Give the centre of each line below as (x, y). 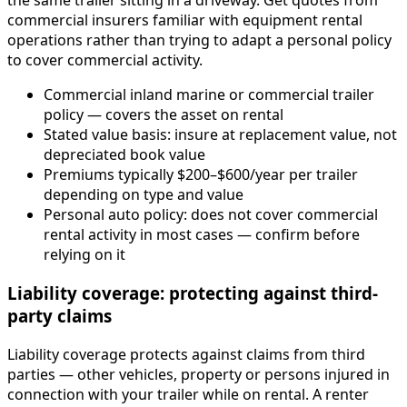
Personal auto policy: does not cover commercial (211, 215)
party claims (60, 315)
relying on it (84, 255)
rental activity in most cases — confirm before (202, 235)
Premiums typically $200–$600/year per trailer (201, 175)
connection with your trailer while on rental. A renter (188, 394)
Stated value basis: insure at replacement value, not (220, 135)
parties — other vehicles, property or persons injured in (199, 374)
